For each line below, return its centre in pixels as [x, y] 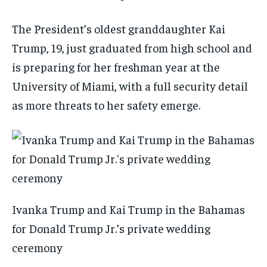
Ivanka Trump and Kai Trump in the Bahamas [128, 209]
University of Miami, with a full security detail [130, 86]
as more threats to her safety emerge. [107, 105]
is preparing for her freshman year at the [116, 67]
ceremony [37, 247]
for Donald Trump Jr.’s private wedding [111, 228]
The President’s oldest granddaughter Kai [119, 29]
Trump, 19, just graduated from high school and [132, 48]
